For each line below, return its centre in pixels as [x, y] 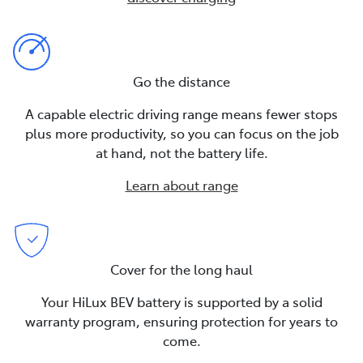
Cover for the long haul [181, 269]
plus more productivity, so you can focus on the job [181, 132]
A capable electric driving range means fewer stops [181, 113]
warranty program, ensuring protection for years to [181, 320]
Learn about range [181, 184]
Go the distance [181, 81]
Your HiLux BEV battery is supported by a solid [181, 301]
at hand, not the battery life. [181, 152]
